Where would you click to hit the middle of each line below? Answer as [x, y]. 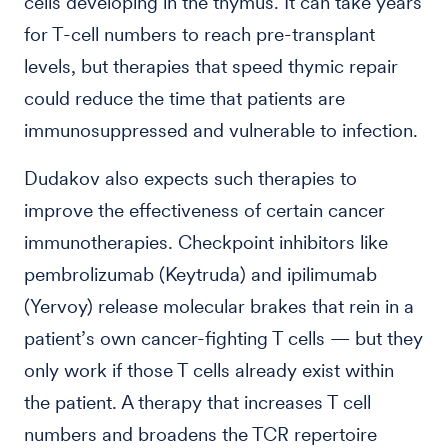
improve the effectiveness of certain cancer [204, 210]
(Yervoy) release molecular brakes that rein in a [219, 306]
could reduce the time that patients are [184, 98]
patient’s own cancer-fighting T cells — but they [223, 338]
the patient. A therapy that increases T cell [197, 402]
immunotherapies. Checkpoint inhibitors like [206, 242]
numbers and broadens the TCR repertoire [200, 434]
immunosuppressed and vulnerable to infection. [221, 130]
